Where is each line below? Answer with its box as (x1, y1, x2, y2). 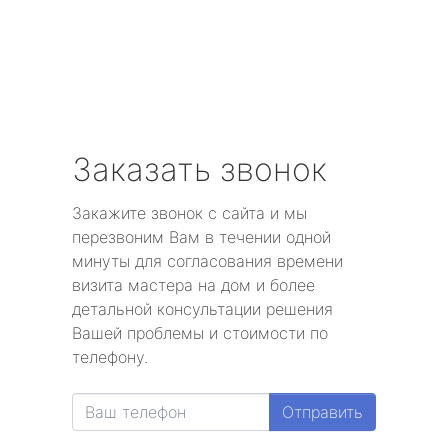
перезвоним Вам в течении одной (72, 227, 331, 248)
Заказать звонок (72, 150, 327, 190)
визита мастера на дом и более (72, 275, 315, 296)
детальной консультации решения (72, 299, 333, 320)
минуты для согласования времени (72, 251, 343, 272)
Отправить (282, 402, 363, 423)
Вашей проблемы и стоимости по (72, 323, 328, 344)
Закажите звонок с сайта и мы (72, 203, 307, 224)
